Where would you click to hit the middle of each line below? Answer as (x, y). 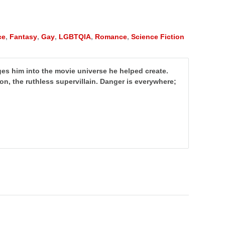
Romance (111, 36)
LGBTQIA (75, 36)
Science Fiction (158, 36)
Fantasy (23, 36)
